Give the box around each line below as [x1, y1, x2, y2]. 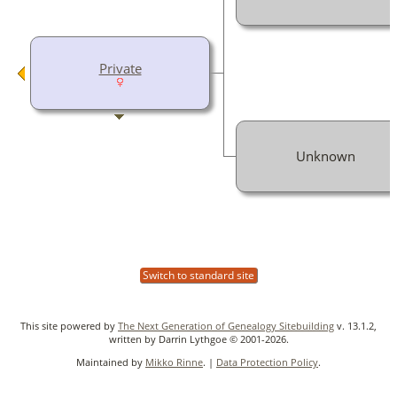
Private [98, 58, 142, 77]
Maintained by [76, 354, 145, 369]
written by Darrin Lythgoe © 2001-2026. [108, 331, 289, 346]
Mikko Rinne [145, 354, 203, 369]
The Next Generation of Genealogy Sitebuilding [118, 318, 334, 332]
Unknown [296, 146, 355, 165]
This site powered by [20, 318, 118, 332]
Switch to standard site [139, 267, 257, 283]
